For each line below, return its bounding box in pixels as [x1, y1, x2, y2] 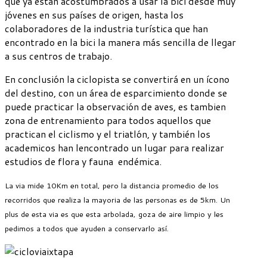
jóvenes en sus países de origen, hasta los [5, 7, 184, 21]
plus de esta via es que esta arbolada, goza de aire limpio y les [5, 208, 223, 219]
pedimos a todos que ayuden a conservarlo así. [5, 222, 169, 234]
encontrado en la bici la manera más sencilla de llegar [5, 35, 236, 49]
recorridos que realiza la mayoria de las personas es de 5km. [5, 194, 220, 205]
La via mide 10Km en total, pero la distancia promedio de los [5, 179, 219, 191]
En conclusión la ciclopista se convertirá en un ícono [5, 72, 229, 86]
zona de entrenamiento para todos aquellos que [5, 113, 211, 127]
